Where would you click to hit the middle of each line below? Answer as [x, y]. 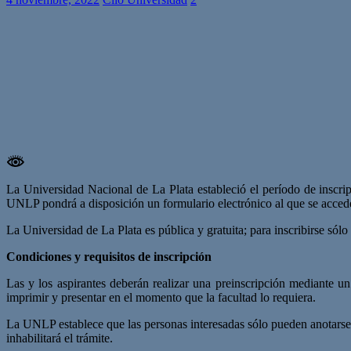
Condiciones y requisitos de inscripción [109, 256]
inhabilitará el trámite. [60, 338]
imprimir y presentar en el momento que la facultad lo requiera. [161, 297]
